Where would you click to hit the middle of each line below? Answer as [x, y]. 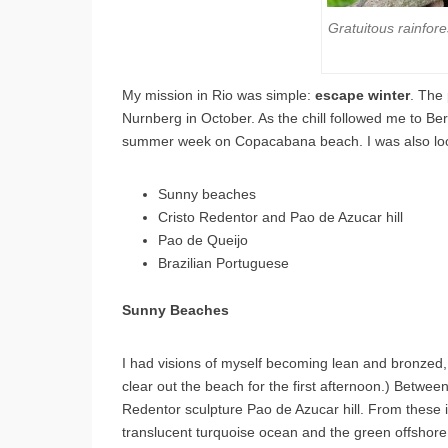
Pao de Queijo [203, 239]
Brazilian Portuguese [223, 262]
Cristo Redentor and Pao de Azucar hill [280, 216]
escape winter [362, 94]
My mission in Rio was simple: [218, 94]
